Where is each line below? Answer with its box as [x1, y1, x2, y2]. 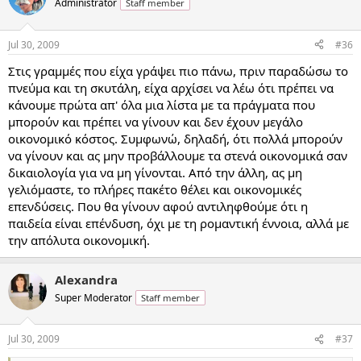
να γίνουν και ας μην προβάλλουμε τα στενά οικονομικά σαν [8, 147, 347, 164]
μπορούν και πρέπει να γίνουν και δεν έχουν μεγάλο [8, 113, 303, 130]
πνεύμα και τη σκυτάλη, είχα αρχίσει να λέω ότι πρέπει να [8, 79, 334, 96]
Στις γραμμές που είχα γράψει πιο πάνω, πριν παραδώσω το [8, 62, 348, 79]
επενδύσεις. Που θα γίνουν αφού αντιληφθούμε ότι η [8, 197, 308, 214]
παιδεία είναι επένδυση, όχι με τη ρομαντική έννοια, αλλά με [8, 214, 349, 231]
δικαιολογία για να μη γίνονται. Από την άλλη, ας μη [8, 164, 302, 180]
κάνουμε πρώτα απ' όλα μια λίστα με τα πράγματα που [8, 96, 315, 113]
